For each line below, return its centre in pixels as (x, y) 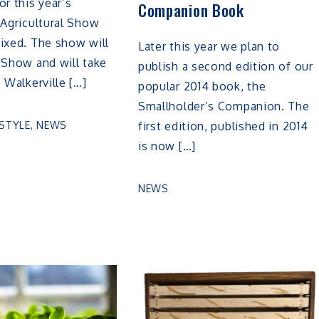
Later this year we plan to (209, 47)
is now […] (167, 146)
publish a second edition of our (225, 67)
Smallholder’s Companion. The (224, 106)
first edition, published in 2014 (223, 126)
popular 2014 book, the (202, 87)
